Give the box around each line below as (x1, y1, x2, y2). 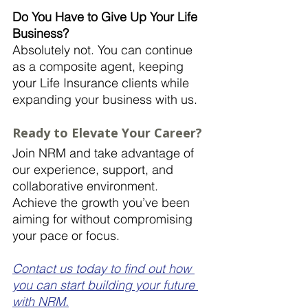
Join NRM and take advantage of (12, 144, 197, 161)
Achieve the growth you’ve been (12, 194, 193, 210)
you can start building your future (12, 276, 198, 293)
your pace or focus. (12, 227, 123, 243)
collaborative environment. (12, 177, 162, 194)
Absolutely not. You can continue (12, 41, 196, 58)
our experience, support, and (12, 161, 177, 177)
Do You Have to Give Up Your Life (12, 8, 201, 25)
